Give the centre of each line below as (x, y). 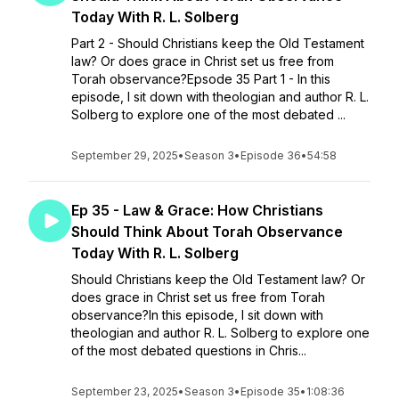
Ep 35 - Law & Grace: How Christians (197, 210)
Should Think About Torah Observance (207, 232)
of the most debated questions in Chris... (189, 350)
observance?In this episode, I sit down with (197, 315)
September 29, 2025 (125, 155)
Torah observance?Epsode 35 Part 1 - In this (201, 79)
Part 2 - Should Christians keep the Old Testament (218, 43)
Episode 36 (271, 155)
